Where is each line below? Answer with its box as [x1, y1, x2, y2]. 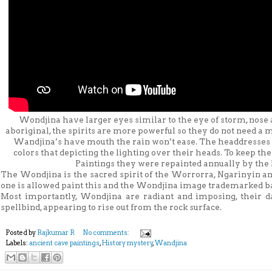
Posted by [5, 228, 37, 237]
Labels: [5, 239, 29, 247]
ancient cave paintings [29, 239, 100, 247]
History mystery [101, 239, 153, 247]
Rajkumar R [37, 228, 75, 237]
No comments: [82, 228, 131, 237]
